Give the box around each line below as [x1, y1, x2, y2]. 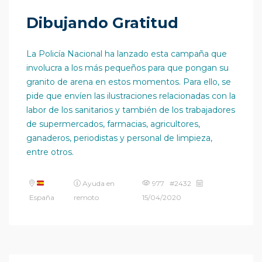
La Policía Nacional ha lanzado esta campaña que [26, 49, 227, 60]
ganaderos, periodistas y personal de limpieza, [26, 133, 212, 144]
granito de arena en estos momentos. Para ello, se [26, 77, 231, 88]
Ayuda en [80, 179, 115, 188]
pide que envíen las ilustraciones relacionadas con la [26, 91, 236, 102]
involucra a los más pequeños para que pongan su [26, 63, 229, 74]
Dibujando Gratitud [26, 14, 178, 32]
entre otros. [26, 147, 74, 158]
